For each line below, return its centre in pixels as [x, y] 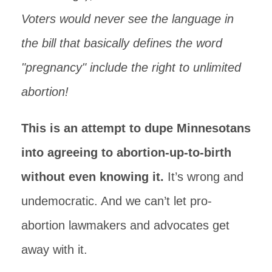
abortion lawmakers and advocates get [125, 225]
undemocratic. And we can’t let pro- [117, 201]
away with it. [54, 249]
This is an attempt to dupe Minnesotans [136, 128]
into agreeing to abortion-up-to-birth [126, 152]
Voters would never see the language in [127, 19]
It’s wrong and [204, 176]
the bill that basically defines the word [122, 43]
